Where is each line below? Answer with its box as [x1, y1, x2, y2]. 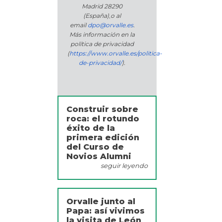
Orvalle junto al [66, 197, 135, 207]
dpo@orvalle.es [87, 21, 133, 29]
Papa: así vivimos [66, 206, 145, 216]
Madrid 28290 [82, 2, 122, 10]
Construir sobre [66, 105, 138, 114]
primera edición [66, 133, 139, 143]
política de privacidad [70, 40, 134, 48]
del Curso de [66, 142, 124, 152]
